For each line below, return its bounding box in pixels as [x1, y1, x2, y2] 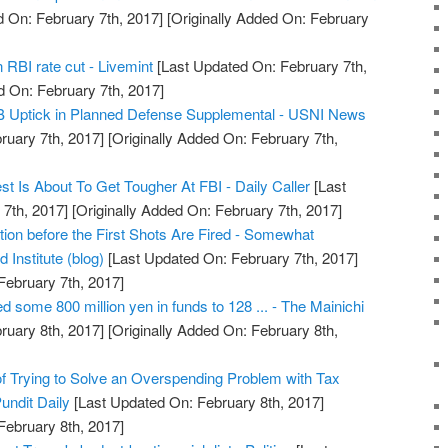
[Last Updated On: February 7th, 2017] [104, 246, 359, 268]
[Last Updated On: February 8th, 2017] [70, 390, 325, 412]
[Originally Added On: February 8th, [104, 318, 339, 340]
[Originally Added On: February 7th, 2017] [68, 198, 343, 220]
